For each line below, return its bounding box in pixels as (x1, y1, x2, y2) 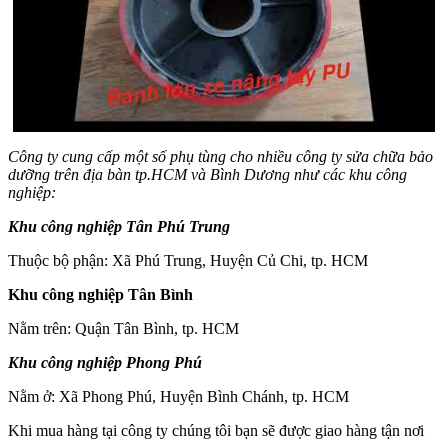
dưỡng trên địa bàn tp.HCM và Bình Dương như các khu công (8, 165, 407, 183)
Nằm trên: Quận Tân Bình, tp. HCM (8, 319, 239, 337)
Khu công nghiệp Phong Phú (8, 353, 202, 371)
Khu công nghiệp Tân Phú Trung (8, 217, 230, 235)
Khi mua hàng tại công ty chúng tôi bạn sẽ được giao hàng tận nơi (8, 421, 424, 439)
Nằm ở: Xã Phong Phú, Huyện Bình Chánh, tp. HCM (8, 387, 349, 405)
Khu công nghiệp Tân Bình (8, 285, 193, 303)
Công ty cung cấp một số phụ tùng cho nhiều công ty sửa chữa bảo (8, 147, 433, 165)
